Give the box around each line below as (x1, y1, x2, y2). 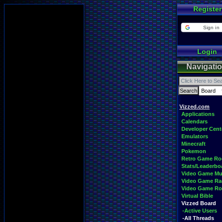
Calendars (181, 118, 208, 124)
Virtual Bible (181, 193, 213, 199)
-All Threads (182, 215, 214, 221)
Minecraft (181, 141, 206, 147)
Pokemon (181, 148, 206, 154)
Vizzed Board (181, 200, 216, 206)
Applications (181, 111, 215, 117)
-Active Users (182, 208, 217, 214)
